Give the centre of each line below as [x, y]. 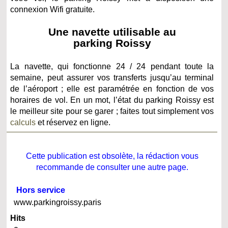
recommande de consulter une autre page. [112, 167]
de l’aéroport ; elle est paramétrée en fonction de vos [112, 89]
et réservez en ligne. [73, 123]
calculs [23, 123]
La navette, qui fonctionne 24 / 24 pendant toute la [112, 67]
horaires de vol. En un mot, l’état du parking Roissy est [112, 100]
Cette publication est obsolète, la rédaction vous [112, 156]
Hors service [41, 190]
